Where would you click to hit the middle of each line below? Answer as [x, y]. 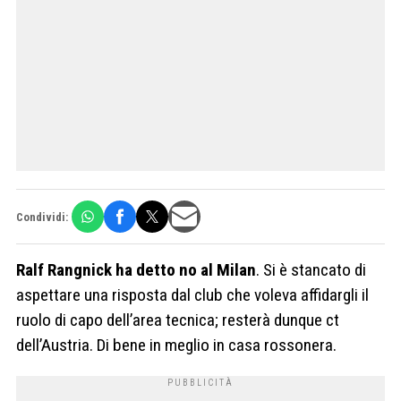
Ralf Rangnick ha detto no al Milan [136, 270]
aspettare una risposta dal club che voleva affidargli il [192, 295]
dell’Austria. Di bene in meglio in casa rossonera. [176, 346]
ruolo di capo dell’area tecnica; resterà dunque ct [178, 320]
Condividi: [42, 217]
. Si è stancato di [311, 270]
